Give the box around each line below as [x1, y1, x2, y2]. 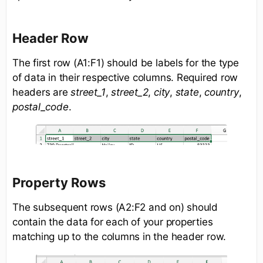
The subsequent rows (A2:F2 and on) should [12, 201, 218, 214]
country [204, 86, 239, 99]
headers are [12, 86, 71, 99]
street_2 [111, 86, 149, 99]
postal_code [12, 101, 69, 113]
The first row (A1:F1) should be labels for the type [12, 57, 239, 69]
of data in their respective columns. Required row [12, 72, 238, 84]
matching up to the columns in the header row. [12, 231, 227, 243]
